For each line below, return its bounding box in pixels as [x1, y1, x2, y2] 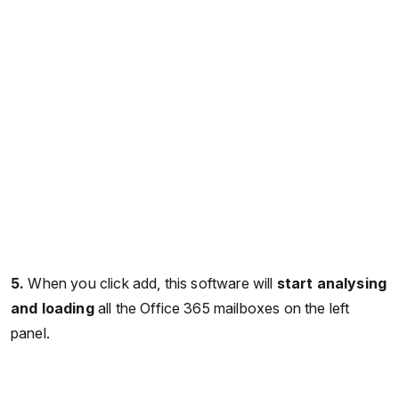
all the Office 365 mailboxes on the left [94, 298, 350, 317]
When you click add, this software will [28, 273, 277, 292]
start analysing [276, 273, 387, 292]
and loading [11, 298, 94, 317]
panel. [11, 323, 50, 342]
